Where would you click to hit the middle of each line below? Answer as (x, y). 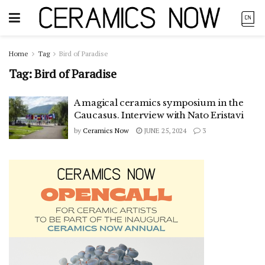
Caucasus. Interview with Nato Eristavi (159, 115)
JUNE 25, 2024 (164, 130)
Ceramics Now (106, 130)
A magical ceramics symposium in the (159, 103)
